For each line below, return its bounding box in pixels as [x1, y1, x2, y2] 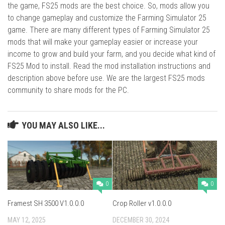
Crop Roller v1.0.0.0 [113, 198, 171, 208]
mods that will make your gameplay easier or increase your [8, 37, 198, 47]
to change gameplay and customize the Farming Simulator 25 [8, 13, 206, 23]
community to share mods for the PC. [8, 85, 129, 95]
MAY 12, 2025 [8, 215, 46, 224]
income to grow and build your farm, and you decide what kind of [8, 49, 215, 59]
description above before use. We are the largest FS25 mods [8, 73, 205, 83]
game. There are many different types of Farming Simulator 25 [8, 25, 210, 35]
